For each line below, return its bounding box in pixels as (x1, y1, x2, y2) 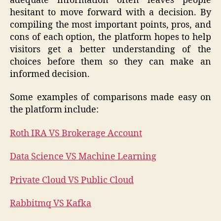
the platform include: (10, 104, 101, 116)
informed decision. (10, 68, 90, 80)
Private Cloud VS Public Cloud (10, 174, 134, 186)
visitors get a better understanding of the (10, 43, 211, 55)
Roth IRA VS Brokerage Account (10, 127, 142, 139)
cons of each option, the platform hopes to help (10, 31, 211, 43)
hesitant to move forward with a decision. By (10, 6, 211, 18)
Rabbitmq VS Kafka (10, 198, 91, 210)
